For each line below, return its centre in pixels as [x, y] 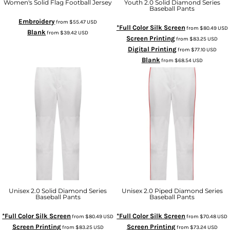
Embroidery [37, 21]
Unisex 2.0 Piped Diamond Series [172, 190]
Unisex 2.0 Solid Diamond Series [58, 190]
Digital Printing [152, 49]
